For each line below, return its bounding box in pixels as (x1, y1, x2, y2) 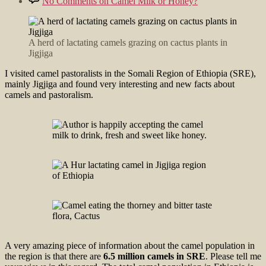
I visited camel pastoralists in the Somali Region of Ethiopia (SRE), (5, 68, 256, 78)
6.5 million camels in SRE (103, 251, 205, 261)
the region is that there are (5, 251, 103, 261)
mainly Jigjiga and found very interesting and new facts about (5, 78, 235, 89)
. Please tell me (205, 251, 261, 261)
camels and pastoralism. (5, 89, 93, 100)
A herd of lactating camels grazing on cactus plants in (28, 37, 227, 47)
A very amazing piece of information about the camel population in (5, 240, 255, 251)
